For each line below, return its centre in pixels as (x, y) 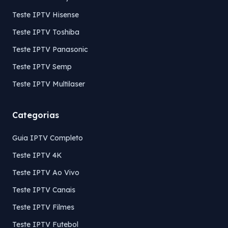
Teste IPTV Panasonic (50, 49)
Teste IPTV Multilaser (49, 84)
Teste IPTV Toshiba (46, 32)
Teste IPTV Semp (42, 67)
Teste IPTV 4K (37, 155)
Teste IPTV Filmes (43, 207)
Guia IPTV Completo (48, 138)
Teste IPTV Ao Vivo (46, 173)
